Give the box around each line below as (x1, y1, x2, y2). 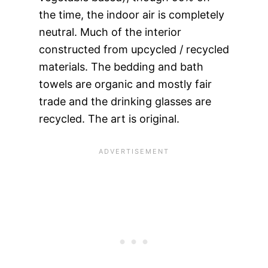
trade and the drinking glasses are (38, 95, 211, 108)
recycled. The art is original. (38, 112, 179, 126)
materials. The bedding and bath (38, 60, 203, 74)
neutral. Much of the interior (38, 26, 181, 39)
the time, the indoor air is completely (38, 8, 224, 22)
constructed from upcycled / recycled (38, 43, 229, 56)
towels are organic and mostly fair (38, 78, 212, 91)
